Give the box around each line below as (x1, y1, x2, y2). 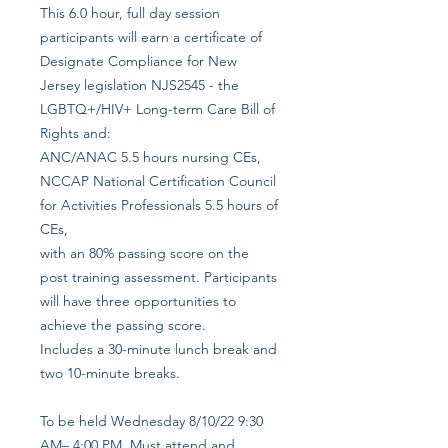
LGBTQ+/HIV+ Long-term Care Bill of (40, 99, 275, 118)
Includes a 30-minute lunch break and (40, 339, 277, 358)
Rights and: (40, 123, 111, 142)
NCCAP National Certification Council (40, 171, 276, 190)
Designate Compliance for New (40, 51, 237, 70)
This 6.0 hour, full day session (40, 3, 220, 22)
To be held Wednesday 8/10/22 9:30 (40, 411, 263, 430)
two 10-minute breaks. (40, 363, 180, 382)
